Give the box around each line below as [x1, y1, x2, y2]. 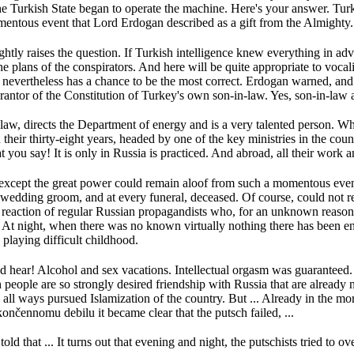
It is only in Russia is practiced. [54, 146, 211, 160]
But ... [228, 291, 262, 305]
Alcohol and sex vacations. [37, 262, 175, 277]
